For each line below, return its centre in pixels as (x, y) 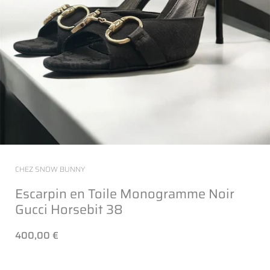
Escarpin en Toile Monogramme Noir (125, 193)
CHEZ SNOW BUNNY (50, 169)
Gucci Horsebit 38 (69, 209)
